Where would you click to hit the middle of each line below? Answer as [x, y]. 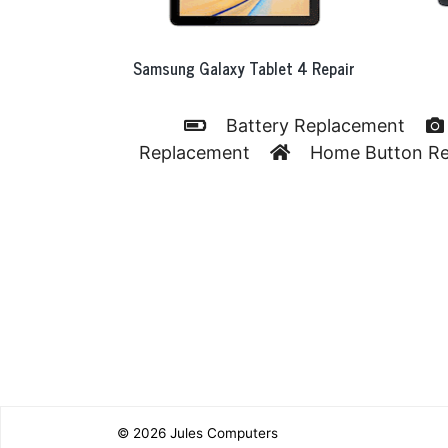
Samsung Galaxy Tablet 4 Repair [243, 68]
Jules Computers [224, 433]
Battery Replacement [315, 126]
